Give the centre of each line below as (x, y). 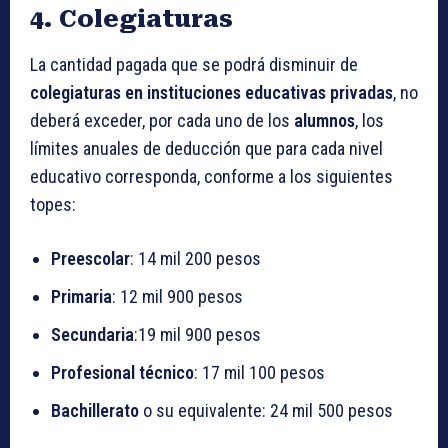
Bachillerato (97, 411)
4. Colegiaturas (131, 19)
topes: (53, 205)
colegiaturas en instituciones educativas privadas (211, 93)
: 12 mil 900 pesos (177, 297)
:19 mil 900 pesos (197, 335)
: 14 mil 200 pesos (195, 259)
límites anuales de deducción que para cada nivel (206, 149)
